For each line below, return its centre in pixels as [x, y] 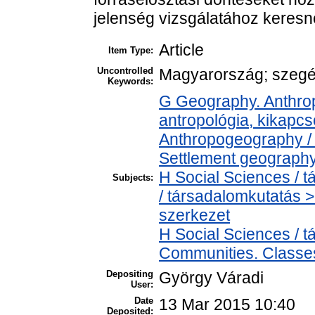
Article [181, 50]
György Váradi [211, 277]
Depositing [130, 274]
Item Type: [131, 50]
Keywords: [130, 81]
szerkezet [194, 215]
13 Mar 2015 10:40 [227, 304]
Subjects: [133, 177]
